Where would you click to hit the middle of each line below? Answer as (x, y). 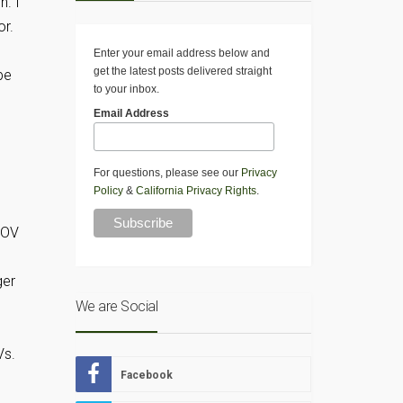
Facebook (146, 376)
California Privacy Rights (196, 191)
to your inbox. (126, 90)
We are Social (116, 307)
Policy (108, 191)
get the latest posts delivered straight (182, 72)
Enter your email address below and (181, 54)
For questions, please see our (167, 173)
